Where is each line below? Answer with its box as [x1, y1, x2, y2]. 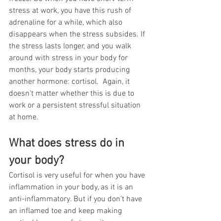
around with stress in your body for [9, 53, 130, 64]
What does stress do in [9, 137, 127, 151]
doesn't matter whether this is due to [9, 89, 136, 99]
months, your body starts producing [9, 65, 132, 75]
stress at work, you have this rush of [9, 6, 133, 16]
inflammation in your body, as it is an [9, 183, 135, 193]
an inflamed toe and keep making [9, 206, 124, 217]
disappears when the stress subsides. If [9, 30, 147, 40]
